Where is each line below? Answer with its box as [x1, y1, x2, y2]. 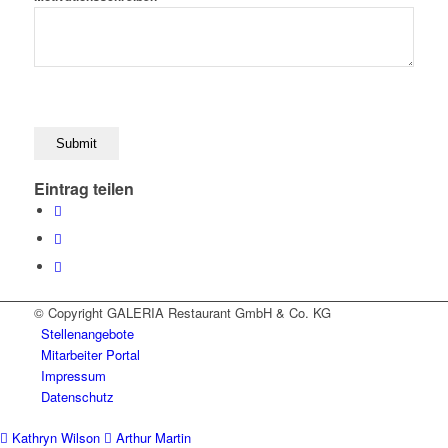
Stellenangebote [40, 324, 134, 344]
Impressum [40, 366, 106, 386]
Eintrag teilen [33, 177, 134, 201]
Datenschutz [40, 387, 114, 407]
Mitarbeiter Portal [40, 345, 140, 365]
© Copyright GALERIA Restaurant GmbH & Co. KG [33, 303, 331, 323]
